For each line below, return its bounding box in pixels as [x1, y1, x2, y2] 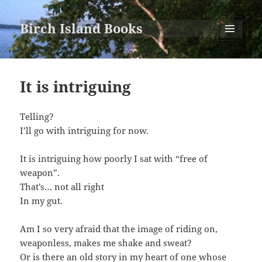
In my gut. [20, 195, 63, 207]
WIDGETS [218, 60, 251, 71]
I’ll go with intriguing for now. [20, 125, 149, 137]
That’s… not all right [20, 181, 105, 193]
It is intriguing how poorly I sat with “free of [20, 153, 208, 165]
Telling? [20, 111, 54, 123]
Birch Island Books [20, 19, 143, 37]
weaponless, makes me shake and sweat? [20, 237, 192, 249]
